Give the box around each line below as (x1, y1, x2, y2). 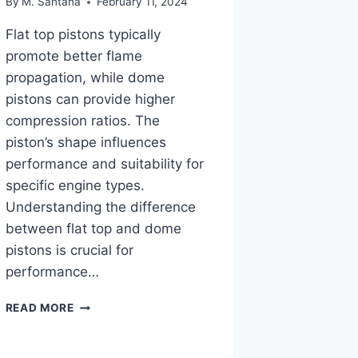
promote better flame (5, 48, 142, 65)
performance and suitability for (5, 156, 204, 173)
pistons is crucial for (5, 242, 133, 259)
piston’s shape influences (5, 134, 166, 151)
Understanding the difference (5, 199, 196, 216)
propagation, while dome (5, 70, 165, 86)
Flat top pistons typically (5, 26, 161, 43)
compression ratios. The (5, 113, 160, 129)
